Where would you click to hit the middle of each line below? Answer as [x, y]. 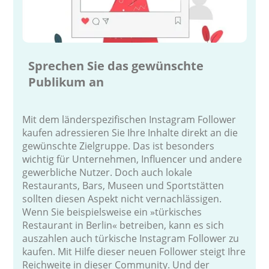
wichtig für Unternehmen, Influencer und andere [132, 159]
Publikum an [66, 82]
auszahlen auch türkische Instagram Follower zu [131, 238]
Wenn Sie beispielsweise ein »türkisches [112, 212]
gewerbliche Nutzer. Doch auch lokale [107, 172]
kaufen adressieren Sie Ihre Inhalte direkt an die [130, 132]
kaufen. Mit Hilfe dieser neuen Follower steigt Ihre [134, 251]
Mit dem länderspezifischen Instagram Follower [129, 119]
